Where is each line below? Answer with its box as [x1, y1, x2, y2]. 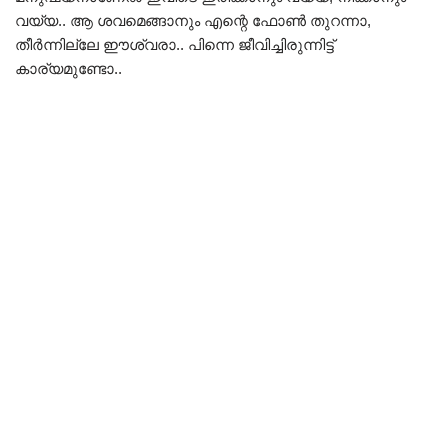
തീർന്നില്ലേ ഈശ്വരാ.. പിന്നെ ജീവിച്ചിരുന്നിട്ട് [15, 35, 334, 53]
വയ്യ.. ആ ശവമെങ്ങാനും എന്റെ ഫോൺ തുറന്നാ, [15, 11, 371, 29]
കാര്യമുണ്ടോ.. [15, 59, 122, 77]
